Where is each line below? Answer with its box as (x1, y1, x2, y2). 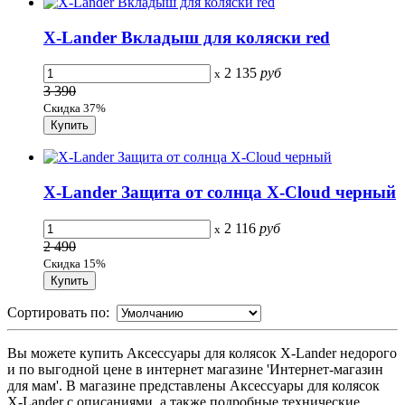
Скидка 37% (43, 101, 106, 116)
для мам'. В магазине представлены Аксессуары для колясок (7, 377, 380, 393)
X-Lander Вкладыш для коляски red (43, 27, 330, 47)
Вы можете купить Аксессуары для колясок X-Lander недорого (7, 344, 397, 361)
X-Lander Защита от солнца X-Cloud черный (43, 183, 396, 202)
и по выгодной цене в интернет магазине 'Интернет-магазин (7, 361, 383, 377)
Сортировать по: (7, 304, 117, 320)
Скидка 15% (43, 256, 106, 270)
